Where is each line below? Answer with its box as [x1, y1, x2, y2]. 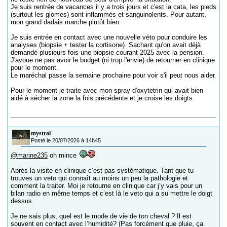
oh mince [48, 152, 79, 160]
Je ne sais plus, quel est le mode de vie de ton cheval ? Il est [11, 212, 192, 220]
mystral [31, 130, 51, 137]
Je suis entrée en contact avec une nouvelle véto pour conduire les [11, 33, 207, 42]
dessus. [11, 197, 34, 205]
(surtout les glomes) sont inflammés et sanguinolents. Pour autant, [11, 11, 206, 19]
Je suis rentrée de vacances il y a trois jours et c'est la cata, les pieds [11, 3, 216, 11]
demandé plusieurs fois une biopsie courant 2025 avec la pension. [11, 49, 204, 57]
